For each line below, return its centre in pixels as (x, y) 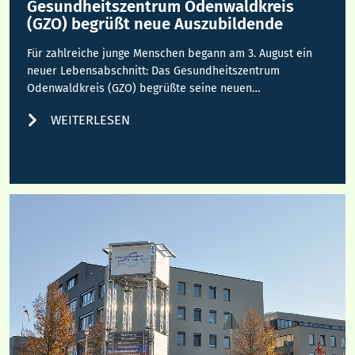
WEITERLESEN (91, 120)
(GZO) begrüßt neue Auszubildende (155, 23)
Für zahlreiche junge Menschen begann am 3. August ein (170, 53)
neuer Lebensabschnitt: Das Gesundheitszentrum (154, 71)
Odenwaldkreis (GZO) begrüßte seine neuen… (144, 88)
